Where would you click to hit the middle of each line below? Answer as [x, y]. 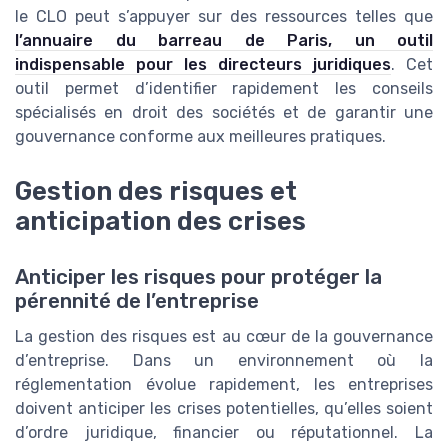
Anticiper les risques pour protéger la [198, 276]
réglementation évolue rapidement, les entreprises [224, 384]
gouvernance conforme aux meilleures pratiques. [200, 137]
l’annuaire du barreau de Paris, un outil [224, 41]
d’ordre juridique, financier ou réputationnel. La [224, 432]
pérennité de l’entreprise [137, 300]
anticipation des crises [160, 220]
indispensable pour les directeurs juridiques [203, 65]
